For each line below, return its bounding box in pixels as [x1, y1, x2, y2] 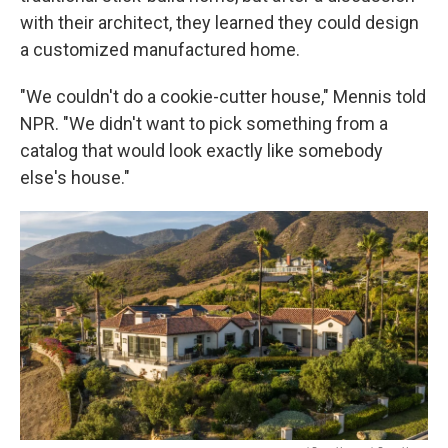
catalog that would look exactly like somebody [20, 140, 383, 161]
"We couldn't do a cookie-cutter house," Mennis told [20, 86, 426, 107]
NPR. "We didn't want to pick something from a [20, 113, 388, 134]
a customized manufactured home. [20, 39, 300, 60]
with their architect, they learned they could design [20, 12, 419, 33]
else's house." [20, 167, 130, 188]
